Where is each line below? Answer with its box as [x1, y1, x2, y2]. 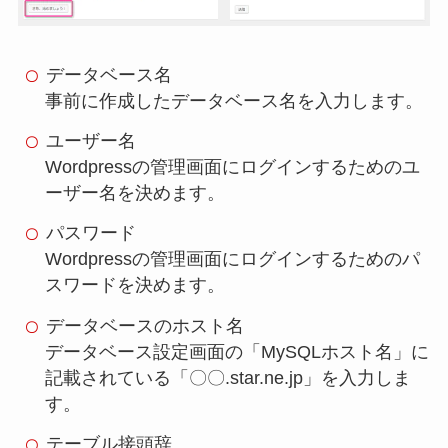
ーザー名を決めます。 [44, 182, 225, 203]
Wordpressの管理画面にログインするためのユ [44, 156, 420, 177]
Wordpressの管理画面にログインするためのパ [44, 249, 420, 270]
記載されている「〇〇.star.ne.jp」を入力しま [44, 367, 411, 388]
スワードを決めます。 [44, 275, 225, 296]
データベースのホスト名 [45, 315, 244, 336]
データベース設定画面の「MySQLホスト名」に [44, 341, 429, 362]
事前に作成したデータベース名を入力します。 [44, 90, 423, 111]
